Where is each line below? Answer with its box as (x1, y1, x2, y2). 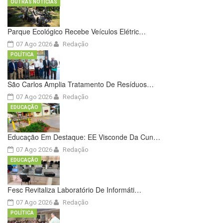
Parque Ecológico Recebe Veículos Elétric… (7, 26, 146, 36)
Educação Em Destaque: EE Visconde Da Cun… (7, 131, 160, 142)
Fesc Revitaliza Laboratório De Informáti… (7, 185, 141, 195)
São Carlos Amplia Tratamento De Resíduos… (7, 79, 154, 89)
